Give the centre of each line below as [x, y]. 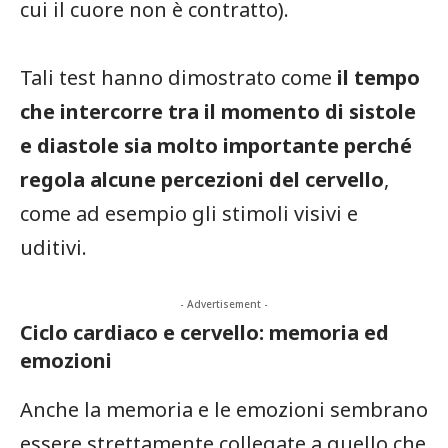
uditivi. [53, 247]
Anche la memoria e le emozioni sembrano [224, 409]
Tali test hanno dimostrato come [176, 77]
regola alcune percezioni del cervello [202, 179]
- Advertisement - [224, 303]
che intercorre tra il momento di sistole [218, 111]
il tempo [376, 77]
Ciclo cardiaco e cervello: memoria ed [204, 332]
